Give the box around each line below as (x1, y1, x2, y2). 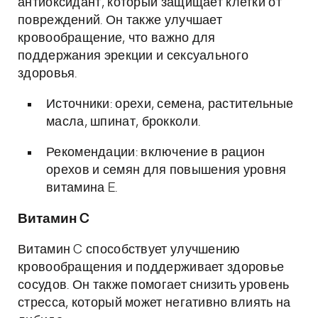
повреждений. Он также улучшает (18, 14, 222, 27)
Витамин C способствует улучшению (18, 243, 241, 256)
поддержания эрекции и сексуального (18, 50, 249, 62)
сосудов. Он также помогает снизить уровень (18, 279, 290, 292)
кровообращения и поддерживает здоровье (18, 261, 285, 274)
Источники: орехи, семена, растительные (46, 98, 294, 111)
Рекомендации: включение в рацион (46, 146, 265, 159)
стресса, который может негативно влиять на (18, 297, 291, 309)
